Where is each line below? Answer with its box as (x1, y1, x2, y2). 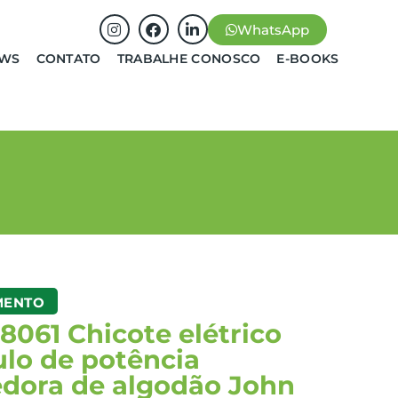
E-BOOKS (276, 51, 339, 67)
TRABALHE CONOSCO (116, 51, 261, 67)
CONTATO (36, 51, 101, 67)
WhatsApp (236, 21, 309, 38)
